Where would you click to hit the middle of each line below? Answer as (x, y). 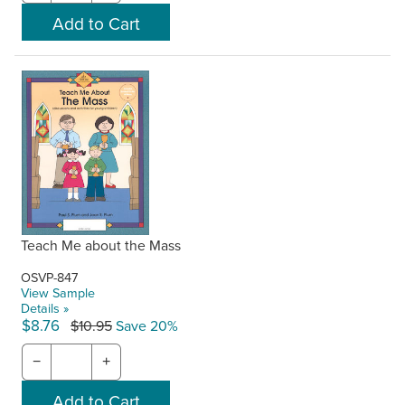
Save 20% (145, 325)
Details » (45, 307)
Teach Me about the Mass (101, 245)
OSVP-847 (50, 277)
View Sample (58, 292)
